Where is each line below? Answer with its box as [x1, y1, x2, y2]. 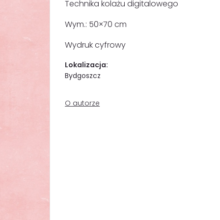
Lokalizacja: [65, 60, 109, 70]
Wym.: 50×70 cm [65, 19, 127, 30]
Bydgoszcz [65, 71, 101, 81]
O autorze [65, 98, 100, 108]
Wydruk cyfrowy [65, 39, 126, 51]
